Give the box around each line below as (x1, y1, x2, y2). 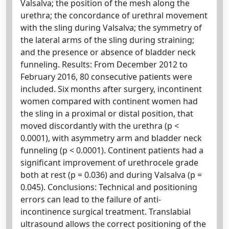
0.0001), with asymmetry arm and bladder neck (20, 132, 202, 144)
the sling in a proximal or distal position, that (20, 108, 193, 119)
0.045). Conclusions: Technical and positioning (20, 181, 197, 193)
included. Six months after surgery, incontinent (20, 83, 202, 95)
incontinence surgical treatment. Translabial (20, 206, 191, 217)
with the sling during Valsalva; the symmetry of (20, 22, 202, 33)
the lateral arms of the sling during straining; (20, 34, 194, 45)
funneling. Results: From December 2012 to (20, 59, 188, 70)
